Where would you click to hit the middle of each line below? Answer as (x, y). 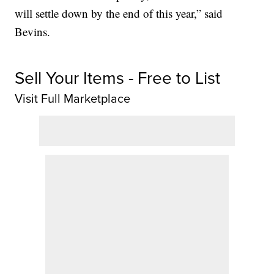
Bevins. (33, 31)
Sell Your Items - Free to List (118, 77)
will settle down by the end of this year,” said (119, 13)
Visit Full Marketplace (73, 98)
